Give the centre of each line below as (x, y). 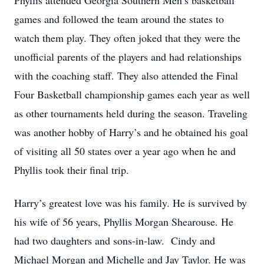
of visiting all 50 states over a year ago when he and (125, 151)
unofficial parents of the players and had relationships (128, 57)
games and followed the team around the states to (119, 19)
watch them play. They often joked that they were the (127, 38)
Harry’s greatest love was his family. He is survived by (131, 203)
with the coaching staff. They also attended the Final (126, 75)
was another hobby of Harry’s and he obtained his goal (131, 132)
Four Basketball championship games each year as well (132, 94)
